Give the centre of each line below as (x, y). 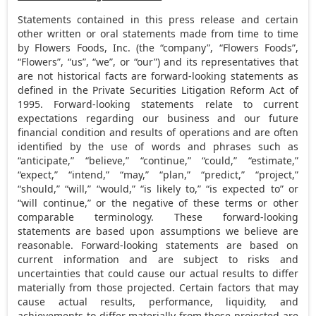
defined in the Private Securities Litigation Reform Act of (158, 90)
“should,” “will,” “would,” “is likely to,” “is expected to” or (158, 188)
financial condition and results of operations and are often (158, 132)
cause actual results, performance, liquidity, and (158, 301)
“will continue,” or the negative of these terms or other (158, 202)
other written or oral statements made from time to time (158, 33)
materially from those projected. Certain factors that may (158, 287)
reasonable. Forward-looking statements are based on (158, 245)
